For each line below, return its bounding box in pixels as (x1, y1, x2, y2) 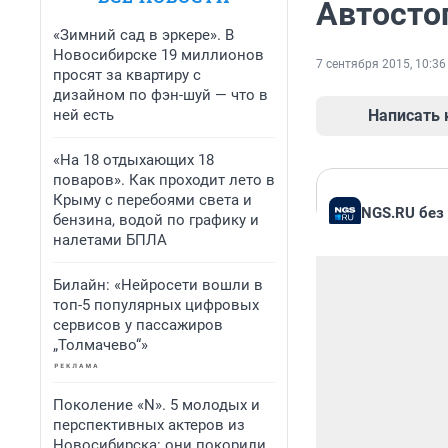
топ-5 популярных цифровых (53, 296, 259, 314)
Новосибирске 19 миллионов (53, 46, 264, 64)
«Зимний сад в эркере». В (53, 26, 234, 44)
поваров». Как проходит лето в (53, 171, 275, 189)
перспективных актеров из (53, 416, 245, 434)
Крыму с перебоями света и (53, 191, 252, 209)
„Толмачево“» (53, 336, 148, 354)
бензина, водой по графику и (53, 211, 259, 229)
